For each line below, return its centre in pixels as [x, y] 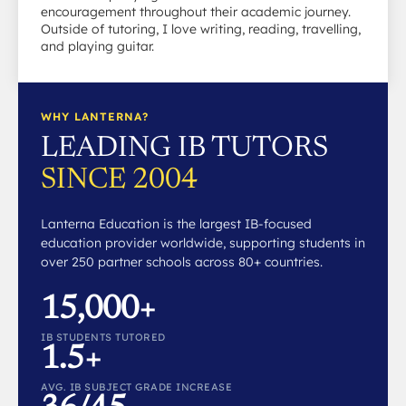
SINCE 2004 [119, 180]
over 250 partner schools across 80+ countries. [182, 261]
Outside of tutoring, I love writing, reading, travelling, [201, 29]
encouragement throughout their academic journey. [196, 11]
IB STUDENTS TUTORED [103, 337]
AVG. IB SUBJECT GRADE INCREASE [136, 387]
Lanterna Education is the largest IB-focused [176, 223]
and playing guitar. [97, 46]
